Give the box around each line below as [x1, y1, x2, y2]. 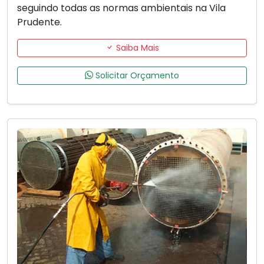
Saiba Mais [113, 41, 159, 54]
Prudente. [17, 15, 62, 29]
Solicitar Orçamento [93, 69, 179, 81]
